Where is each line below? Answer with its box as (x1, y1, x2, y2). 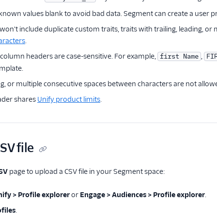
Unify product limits (37, 95, 100, 104)
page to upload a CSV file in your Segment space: (8, 167, 165, 176)
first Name (160, 52, 199, 61)
